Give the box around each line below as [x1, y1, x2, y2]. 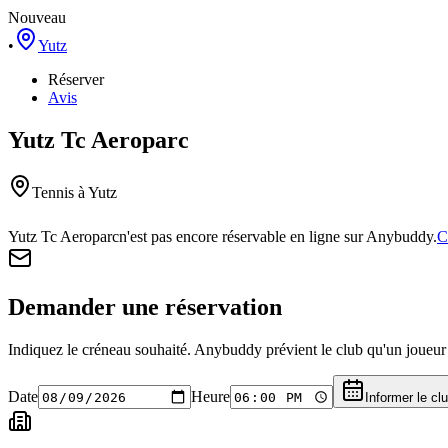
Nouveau [8, 8, 66, 26]
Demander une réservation [8, 293, 282, 320]
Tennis [32, 183, 74, 201]
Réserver [48, 70, 104, 88]
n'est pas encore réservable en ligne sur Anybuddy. [119, 227, 437, 245]
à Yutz [74, 183, 117, 201]
